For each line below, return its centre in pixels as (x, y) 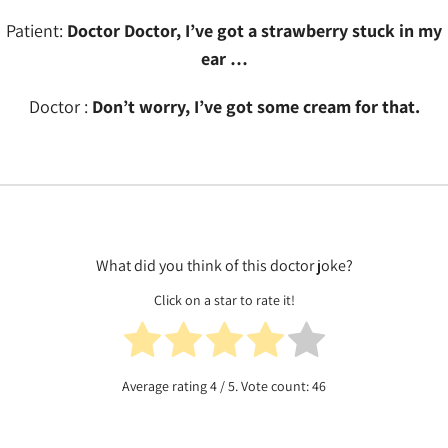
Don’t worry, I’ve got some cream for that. (255, 106)
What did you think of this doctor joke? (224, 265)
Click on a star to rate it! (224, 300)
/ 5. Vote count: (264, 386)
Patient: (36, 30)
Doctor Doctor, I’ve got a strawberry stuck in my (254, 30)
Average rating (166, 386)
